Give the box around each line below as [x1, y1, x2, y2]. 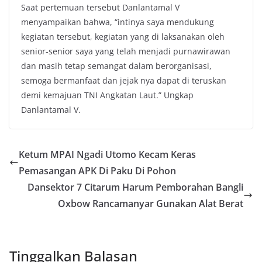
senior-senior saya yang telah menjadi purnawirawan [21, 45, 230, 57]
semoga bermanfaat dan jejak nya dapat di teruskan [21, 74, 226, 86]
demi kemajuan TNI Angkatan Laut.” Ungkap [21, 89, 194, 101]
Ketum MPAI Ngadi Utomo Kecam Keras [19, 147, 196, 161]
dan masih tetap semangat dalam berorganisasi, [21, 60, 212, 71]
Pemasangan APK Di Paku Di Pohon [19, 164, 176, 177]
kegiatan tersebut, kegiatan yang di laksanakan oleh [21, 30, 225, 42]
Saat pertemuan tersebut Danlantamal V [21, 1, 180, 13]
